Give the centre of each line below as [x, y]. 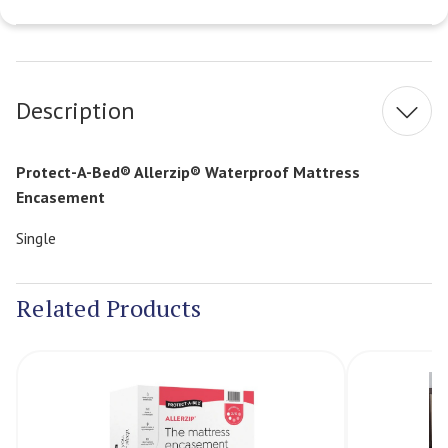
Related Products [108, 308]
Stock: [241, 57]
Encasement [62, 196]
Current [246, 35]
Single [36, 237]
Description [75, 111]
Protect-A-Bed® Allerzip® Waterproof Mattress [188, 171]
